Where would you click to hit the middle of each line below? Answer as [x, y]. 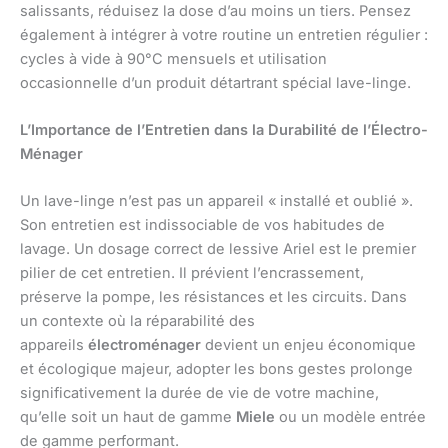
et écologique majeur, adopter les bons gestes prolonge [216, 369]
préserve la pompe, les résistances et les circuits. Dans [213, 297]
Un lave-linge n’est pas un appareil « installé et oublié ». [216, 201]
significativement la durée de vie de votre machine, [199, 393]
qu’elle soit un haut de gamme [128, 417]
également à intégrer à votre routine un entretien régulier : [224, 34]
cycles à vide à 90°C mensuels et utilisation [173, 58]
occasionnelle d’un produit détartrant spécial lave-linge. [215, 82]
